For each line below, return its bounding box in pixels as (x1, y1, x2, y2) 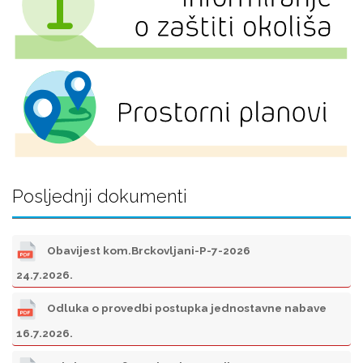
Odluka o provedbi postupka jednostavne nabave (45, 301, 327, 315)
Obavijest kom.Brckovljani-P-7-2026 (45, 244, 250, 258)
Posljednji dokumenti (12, 186, 187, 207)
